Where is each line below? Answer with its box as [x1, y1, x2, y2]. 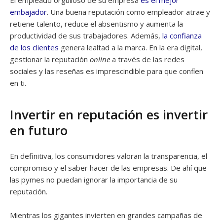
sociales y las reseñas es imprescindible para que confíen [10, 66, 203, 76]
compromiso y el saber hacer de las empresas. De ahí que [10, 163, 207, 173]
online [90, 54, 110, 64]
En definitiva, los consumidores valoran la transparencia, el [10, 151, 207, 161]
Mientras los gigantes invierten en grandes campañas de [10, 210, 202, 220]
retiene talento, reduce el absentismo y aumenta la [10, 19, 183, 29]
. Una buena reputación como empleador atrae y [47, 7, 210, 17]
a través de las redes [110, 54, 184, 64]
